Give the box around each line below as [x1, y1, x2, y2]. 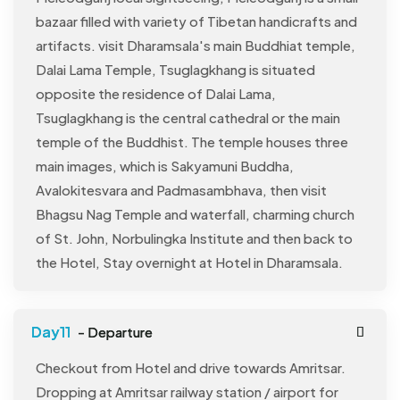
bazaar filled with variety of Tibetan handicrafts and [36, 12, 357, 30]
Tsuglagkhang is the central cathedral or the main [36, 109, 340, 127]
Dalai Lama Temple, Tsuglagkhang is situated [36, 61, 315, 79]
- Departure [75, 323, 153, 341]
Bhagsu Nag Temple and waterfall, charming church [36, 205, 354, 223]
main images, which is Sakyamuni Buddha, [36, 157, 294, 175]
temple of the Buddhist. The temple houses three [36, 133, 348, 151]
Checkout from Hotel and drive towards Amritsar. [36, 359, 346, 377]
